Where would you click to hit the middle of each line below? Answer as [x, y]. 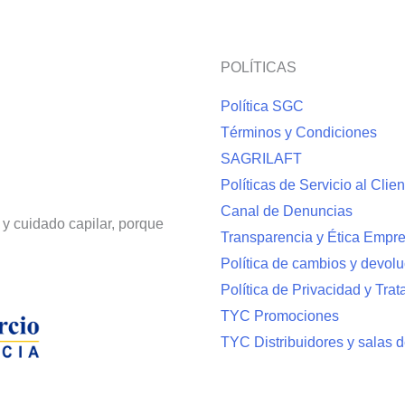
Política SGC [262, 107]
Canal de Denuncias [286, 212]
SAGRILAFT [261, 159]
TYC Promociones [279, 316]
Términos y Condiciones [298, 133]
